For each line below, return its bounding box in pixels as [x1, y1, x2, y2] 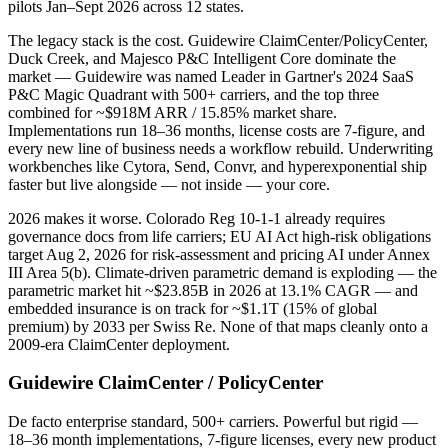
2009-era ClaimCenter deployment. [8, 335, 230, 353]
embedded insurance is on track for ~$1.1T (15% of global [8, 299, 377, 317]
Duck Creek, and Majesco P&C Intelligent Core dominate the [8, 49, 396, 67]
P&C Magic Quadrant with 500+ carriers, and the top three [8, 85, 379, 103]
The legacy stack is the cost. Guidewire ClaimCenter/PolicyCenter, [8, 31, 428, 49]
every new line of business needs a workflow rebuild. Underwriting [8, 139, 433, 157]
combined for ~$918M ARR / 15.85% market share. [8, 103, 337, 121]
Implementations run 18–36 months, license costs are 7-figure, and [8, 121, 425, 139]
